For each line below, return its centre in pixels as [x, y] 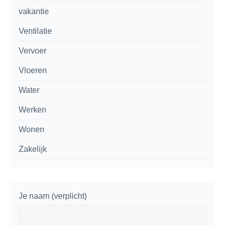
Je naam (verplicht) [53, 196]
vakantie [34, 11]
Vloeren [33, 70]
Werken [33, 109]
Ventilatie [36, 31]
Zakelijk [33, 149]
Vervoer [33, 50]
